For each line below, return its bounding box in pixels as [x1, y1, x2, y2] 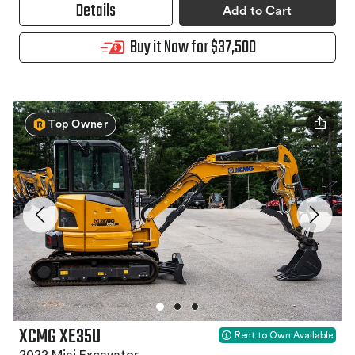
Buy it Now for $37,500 [129, 33, 256, 61]
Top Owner [48, 118, 109, 130]
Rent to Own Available [235, 330, 333, 340]
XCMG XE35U [19, 322, 101, 352]
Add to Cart [223, 4, 292, 17]
